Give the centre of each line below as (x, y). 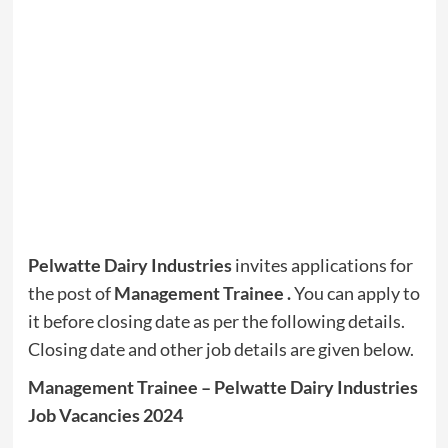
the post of (69, 293)
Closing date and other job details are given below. (220, 349)
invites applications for (322, 265)
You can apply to (355, 293)
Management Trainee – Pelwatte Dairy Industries (222, 387)
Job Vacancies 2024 (105, 415)
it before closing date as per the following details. (216, 321)
